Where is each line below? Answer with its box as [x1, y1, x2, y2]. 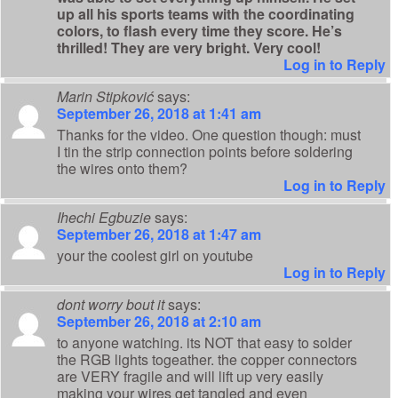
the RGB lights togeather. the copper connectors [57, 349, 357, 370]
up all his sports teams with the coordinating [57, 4, 354, 25]
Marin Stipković [57, 86, 154, 107]
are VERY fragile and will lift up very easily [57, 366, 323, 387]
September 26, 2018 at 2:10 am [57, 311, 261, 332]
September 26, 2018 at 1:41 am [57, 103, 261, 124]
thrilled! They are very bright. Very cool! [57, 37, 321, 59]
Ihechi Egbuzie [57, 207, 151, 228]
